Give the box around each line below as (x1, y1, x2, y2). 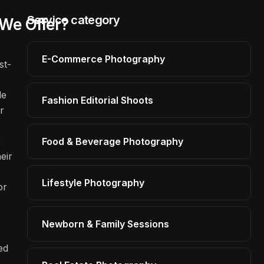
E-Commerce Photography (42, 53, 165, 65)
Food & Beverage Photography (42, 136, 183, 147)
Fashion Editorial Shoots (42, 94, 153, 106)
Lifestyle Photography (42, 177, 144, 189)
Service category (27, 13, 120, 27)
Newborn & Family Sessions (42, 218, 169, 230)
